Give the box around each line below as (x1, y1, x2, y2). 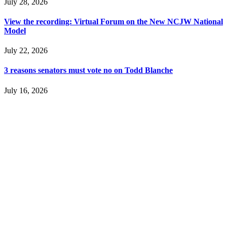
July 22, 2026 (4, 46, 48, 55)
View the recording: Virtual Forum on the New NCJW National (4, 17, 223, 26)
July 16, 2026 (4, 86, 48, 95)
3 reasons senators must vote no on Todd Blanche (4, 66, 173, 75)
